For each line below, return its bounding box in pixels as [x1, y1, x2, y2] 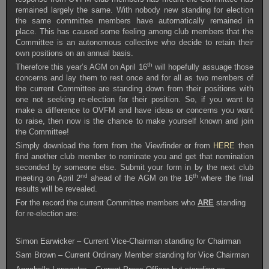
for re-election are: [16, 209, 79, 219]
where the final [198, 174, 253, 183]
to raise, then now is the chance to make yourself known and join [16, 116, 253, 125]
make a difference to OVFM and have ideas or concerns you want [16, 105, 253, 115]
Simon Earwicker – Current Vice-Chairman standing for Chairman [16, 237, 241, 246]
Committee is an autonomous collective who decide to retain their [16, 37, 253, 47]
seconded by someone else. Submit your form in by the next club [16, 163, 253, 172]
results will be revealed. [16, 184, 98, 194]
